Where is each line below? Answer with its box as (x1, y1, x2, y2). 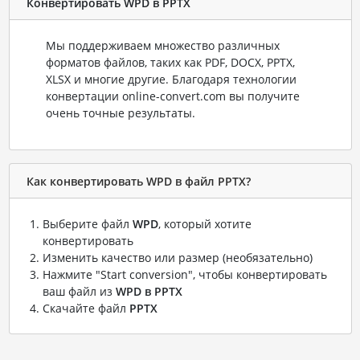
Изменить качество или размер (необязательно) (42, 250, 313, 265)
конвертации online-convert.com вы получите (45, 88, 300, 104)
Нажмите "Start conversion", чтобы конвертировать (42, 267, 327, 282)
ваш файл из (42, 284, 116, 299)
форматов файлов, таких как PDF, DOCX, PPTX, (45, 55, 295, 70)
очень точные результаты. (45, 105, 195, 121)
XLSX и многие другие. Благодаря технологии (45, 72, 297, 87)
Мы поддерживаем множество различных (45, 38, 280, 53)
